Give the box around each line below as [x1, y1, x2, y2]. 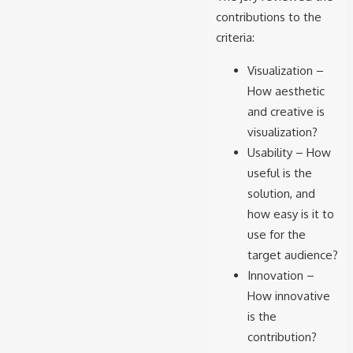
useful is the [247, 165, 312, 180]
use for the [247, 226, 306, 242]
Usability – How [247, 144, 331, 160]
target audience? [247, 247, 338, 262]
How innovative [247, 288, 330, 303]
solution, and [247, 185, 315, 201]
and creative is [247, 103, 325, 119]
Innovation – [247, 267, 314, 283]
